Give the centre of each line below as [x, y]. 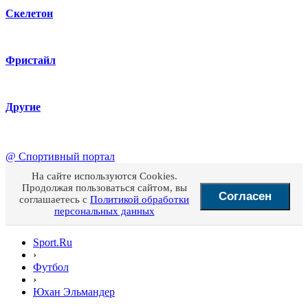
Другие [23, 107]
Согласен [245, 196]
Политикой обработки [140, 199]
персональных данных [104, 211]
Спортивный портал [67, 156]
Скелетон [29, 13]
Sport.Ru [53, 242]
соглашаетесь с [55, 199]
